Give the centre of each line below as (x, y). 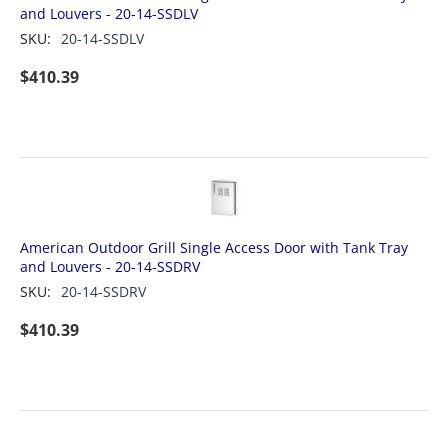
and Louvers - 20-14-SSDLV (109, 13)
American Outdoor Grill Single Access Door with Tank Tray (214, 247)
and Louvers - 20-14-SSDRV (110, 266)
